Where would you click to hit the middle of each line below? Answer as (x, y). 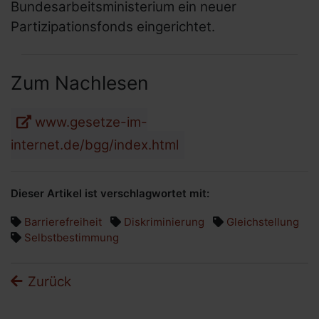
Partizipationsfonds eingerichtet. (113, 27)
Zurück (49, 282)
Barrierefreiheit (63, 222)
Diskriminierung (164, 222)
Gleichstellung (263, 222)
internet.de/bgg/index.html (95, 145)
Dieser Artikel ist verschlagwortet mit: (110, 194)
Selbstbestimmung (72, 238)
